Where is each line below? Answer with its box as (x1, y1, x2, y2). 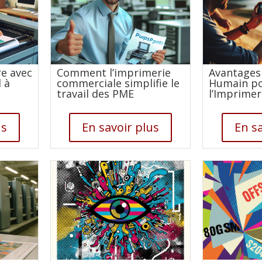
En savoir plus (82, 119, 160, 135)
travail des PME (57, 86, 135, 101)
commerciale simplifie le (57, 75, 180, 90)
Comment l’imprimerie (57, 65, 171, 80)
